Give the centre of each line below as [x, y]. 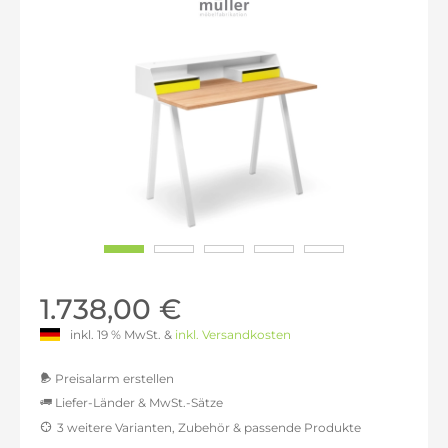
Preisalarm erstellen [113, 378]
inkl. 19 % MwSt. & [122, 334]
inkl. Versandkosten [233, 334]
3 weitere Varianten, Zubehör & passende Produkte [209, 427]
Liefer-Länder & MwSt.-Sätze [137, 402]
